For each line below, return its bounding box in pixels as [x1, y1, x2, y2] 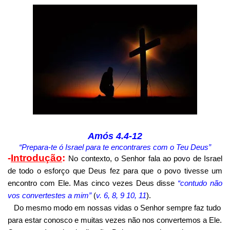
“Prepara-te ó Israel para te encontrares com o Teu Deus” [19, 142, 211, 151]
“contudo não [178, 178, 223, 187]
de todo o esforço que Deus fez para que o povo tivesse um [8, 166, 222, 175]
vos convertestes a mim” [8, 190, 91, 200]
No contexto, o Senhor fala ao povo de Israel [68, 154, 223, 163]
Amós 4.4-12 [88, 130, 142, 141]
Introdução [11, 152, 62, 163]
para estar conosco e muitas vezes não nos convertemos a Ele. [8, 215, 222, 224]
